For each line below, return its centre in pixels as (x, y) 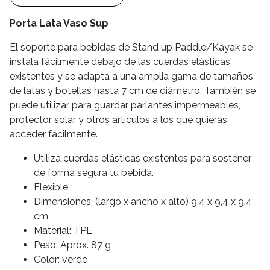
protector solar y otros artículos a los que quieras (118, 120)
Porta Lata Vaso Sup (59, 24)
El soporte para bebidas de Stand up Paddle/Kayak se (131, 48)
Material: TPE (63, 231)
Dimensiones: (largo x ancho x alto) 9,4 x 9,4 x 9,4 (143, 202)
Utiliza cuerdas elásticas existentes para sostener (143, 159)
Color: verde (61, 260)
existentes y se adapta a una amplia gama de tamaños (131, 77)
